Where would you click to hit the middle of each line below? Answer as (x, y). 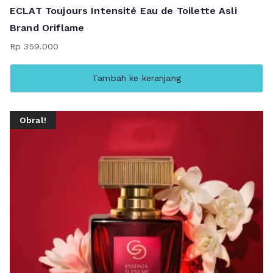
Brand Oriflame (47, 28)
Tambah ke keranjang (136, 78)
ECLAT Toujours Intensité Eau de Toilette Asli (123, 11)
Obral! (33, 120)
